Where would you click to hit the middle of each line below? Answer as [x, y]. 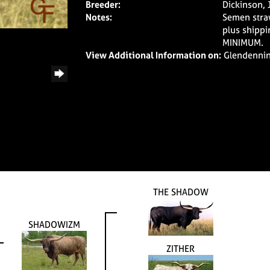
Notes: [99, 17]
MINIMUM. [243, 42]
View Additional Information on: [153, 55]
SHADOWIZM [54, 224]
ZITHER [181, 248]
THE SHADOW [181, 192]
